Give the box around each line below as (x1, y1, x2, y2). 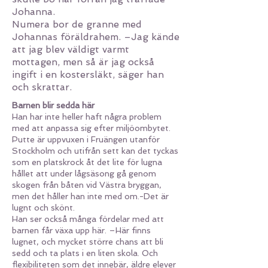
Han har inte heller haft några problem (12, 112, 162, 121)
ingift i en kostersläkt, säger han (12, 69, 164, 80)
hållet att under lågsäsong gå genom (12, 169, 156, 178)
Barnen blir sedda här (12, 100, 95, 110)
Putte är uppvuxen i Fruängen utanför (12, 135, 160, 144)
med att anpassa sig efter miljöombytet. (12, 123, 170, 133)
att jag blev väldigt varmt (12, 44, 129, 55)
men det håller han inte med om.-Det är (12, 191, 169, 201)
